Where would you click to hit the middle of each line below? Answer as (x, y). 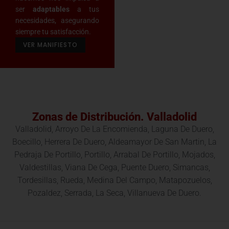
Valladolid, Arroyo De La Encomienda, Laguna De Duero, (114, 129)
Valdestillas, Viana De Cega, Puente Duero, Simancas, (114, 167)
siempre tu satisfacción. (53, 31)
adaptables (51, 9)
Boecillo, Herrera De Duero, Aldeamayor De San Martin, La (114, 142)
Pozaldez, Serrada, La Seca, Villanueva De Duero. (114, 193)
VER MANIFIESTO (50, 44)
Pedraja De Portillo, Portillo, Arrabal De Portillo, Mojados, (114, 154)
